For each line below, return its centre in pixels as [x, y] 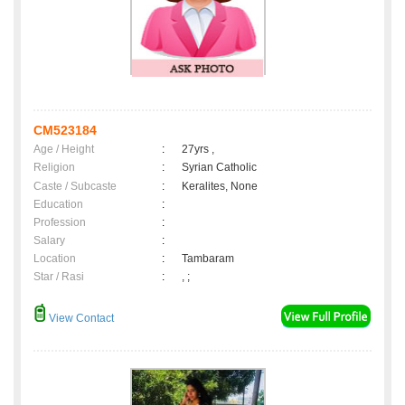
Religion [54, 168]
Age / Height [64, 150]
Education [58, 205]
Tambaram [211, 259]
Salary [49, 241]
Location [55, 259]
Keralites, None [220, 187]
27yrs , [198, 150]
